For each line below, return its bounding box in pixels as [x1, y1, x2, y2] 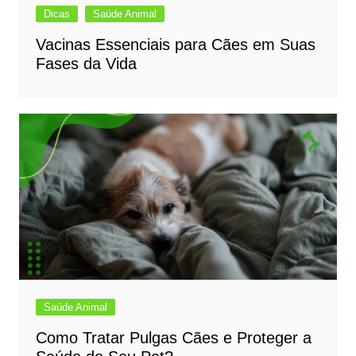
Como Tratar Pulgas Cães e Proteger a [35, 329, 311, 347]
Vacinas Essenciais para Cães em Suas [35, 35, 315, 53]
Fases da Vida [35, 54, 137, 72]
